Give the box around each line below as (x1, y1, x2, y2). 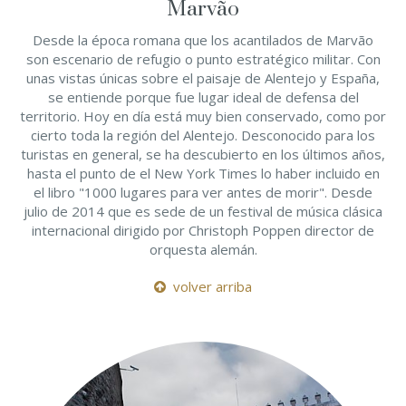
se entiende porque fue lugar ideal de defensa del (47, 88, 359, 106)
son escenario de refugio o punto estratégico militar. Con (25, 50, 381, 68)
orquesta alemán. (149, 240, 257, 258)
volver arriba (166, 277, 252, 295)
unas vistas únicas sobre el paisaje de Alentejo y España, (26, 69, 380, 87)
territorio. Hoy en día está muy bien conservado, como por (20, 107, 386, 125)
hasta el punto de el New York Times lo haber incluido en (26, 164, 380, 182)
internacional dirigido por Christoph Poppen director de (32, 221, 374, 239)
